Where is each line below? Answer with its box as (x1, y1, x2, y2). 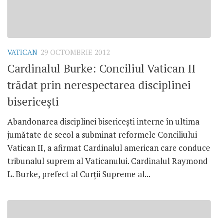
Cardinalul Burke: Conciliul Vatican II (7, 60, 196, 76)
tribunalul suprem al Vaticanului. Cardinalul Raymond (7, 155, 208, 166)
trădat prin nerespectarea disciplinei (7, 77, 191, 92)
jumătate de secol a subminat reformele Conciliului (7, 128, 197, 140)
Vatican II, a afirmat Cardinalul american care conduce (7, 142, 210, 153)
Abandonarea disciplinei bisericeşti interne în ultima (7, 115, 200, 127)
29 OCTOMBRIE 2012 (40, 47, 110, 57)
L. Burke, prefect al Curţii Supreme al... (7, 168, 150, 180)
